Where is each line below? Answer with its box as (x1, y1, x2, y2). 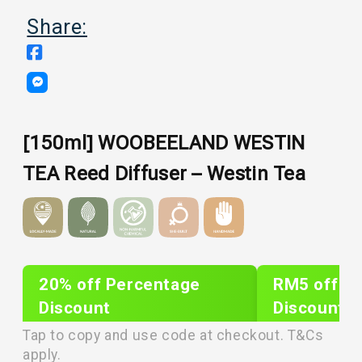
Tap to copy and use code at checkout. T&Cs (23, 327, 324, 344)
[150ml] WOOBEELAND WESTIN (23, 131, 305, 154)
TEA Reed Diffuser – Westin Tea (23, 162, 305, 185)
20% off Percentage (39, 275, 200, 295)
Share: (27, 15, 87, 39)
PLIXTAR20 (47, 326, 141, 344)
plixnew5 (281, 326, 353, 344)
